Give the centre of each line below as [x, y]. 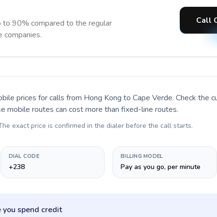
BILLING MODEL [142, 156]
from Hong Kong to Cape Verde [119, 98]
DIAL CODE [24, 156]
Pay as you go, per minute [161, 167]
